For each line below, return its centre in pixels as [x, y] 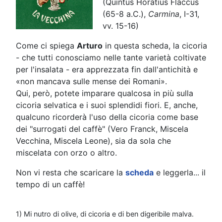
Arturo [90, 45]
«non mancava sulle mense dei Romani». [91, 81]
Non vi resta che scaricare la [71, 172]
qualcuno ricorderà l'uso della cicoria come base [107, 117]
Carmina [164, 14]
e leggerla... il [180, 172]
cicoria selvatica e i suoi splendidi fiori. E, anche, [107, 105]
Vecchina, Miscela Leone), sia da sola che [93, 140]
